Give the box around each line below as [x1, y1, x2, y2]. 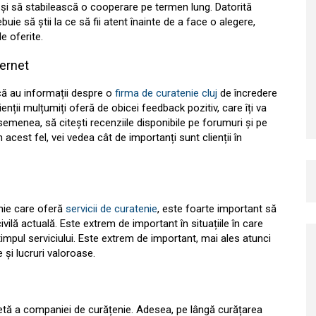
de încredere [220, 87, 277, 99]
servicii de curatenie [66, 202, 157, 215]
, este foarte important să [157, 202, 276, 215]
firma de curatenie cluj [115, 87, 220, 99]
